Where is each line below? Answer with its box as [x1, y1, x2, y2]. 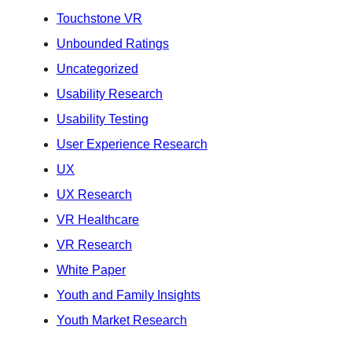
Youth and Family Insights [57, 288, 200, 302]
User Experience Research [57, 137, 207, 151]
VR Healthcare [57, 212, 139, 226]
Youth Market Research [57, 313, 187, 327]
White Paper [57, 262, 126, 277]
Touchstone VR [57, 11, 142, 25]
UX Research [57, 187, 132, 201]
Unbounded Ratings [57, 36, 169, 50]
